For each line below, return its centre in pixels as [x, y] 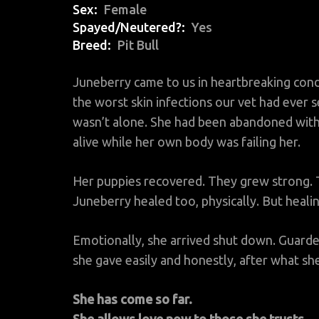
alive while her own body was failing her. [187, 142]
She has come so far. [132, 299]
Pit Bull [138, 45]
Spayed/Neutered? [127, 27]
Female [125, 10]
